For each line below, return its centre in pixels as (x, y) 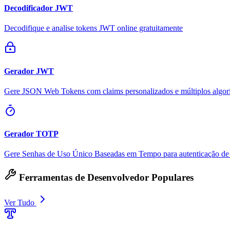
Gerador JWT (29, 71)
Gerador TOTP (31, 134)
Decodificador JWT (39, 8)
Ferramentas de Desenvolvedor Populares (105, 178)
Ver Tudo (20, 202)
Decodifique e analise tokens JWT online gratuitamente (93, 28)
